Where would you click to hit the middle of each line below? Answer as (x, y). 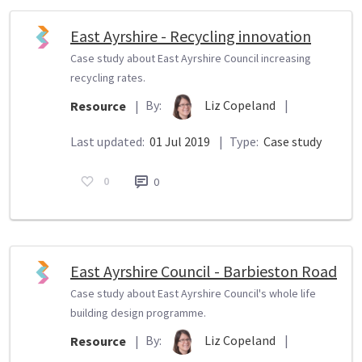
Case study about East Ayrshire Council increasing (191, 58)
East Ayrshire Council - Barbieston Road (204, 271)
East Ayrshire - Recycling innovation (191, 36)
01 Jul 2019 (180, 141)
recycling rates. (108, 77)
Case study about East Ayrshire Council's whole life (193, 293)
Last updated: (109, 141)
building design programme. (138, 312)
